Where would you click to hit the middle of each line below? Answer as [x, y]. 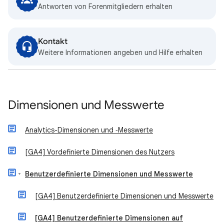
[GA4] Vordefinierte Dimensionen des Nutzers [100, 152]
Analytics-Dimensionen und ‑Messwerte [89, 130]
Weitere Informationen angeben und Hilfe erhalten [120, 52]
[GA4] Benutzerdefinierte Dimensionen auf [109, 218]
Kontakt [53, 41]
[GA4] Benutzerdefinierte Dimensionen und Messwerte [124, 196]
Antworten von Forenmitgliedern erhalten [105, 6]
